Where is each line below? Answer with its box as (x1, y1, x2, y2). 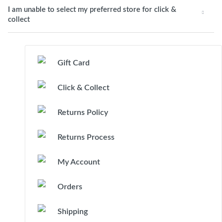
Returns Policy (57, 109, 108, 116)
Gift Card (57, 59, 90, 67)
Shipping (57, 208, 88, 216)
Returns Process (57, 133, 114, 141)
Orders (57, 183, 82, 191)
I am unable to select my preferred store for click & (8, 6, 176, 13)
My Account (57, 158, 100, 166)
